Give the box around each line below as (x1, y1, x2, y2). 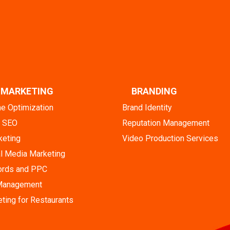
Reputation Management (122, 118, 209, 128)
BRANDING (131, 85, 177, 97)
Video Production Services (122, 133, 218, 143)
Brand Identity (122, 102, 172, 112)
